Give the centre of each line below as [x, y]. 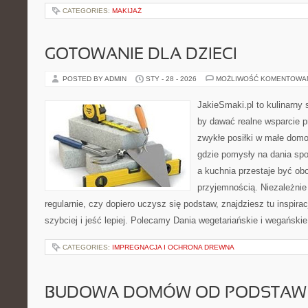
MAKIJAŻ [127, 11]
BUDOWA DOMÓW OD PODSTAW [176, 294]
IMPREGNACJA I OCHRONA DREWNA [173, 247]
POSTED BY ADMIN [96, 79]
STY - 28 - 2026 [171, 79]
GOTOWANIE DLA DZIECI [141, 55]
